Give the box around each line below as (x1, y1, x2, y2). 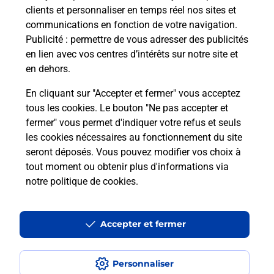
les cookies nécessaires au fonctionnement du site (26, 131, 242, 143)
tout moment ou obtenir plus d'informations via (26, 161, 229, 172)
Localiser (10, 125, 45, 135)
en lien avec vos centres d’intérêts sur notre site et (26, 48, 238, 60)
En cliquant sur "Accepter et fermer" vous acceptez (26, 87, 240, 99)
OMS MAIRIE (199, 125, 249, 135)
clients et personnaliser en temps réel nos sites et (26, 4, 236, 16)
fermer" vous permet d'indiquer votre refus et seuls (26, 117, 241, 128)
